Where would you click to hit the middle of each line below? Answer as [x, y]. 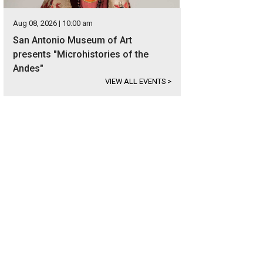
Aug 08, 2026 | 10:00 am [53, 23]
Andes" [28, 68]
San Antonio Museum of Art [73, 40]
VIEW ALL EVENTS [136, 81]
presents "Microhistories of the [81, 54]
